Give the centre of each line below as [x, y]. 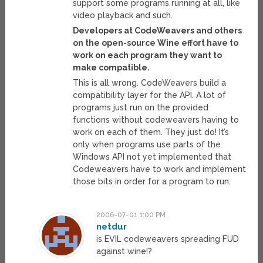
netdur [111, 227]
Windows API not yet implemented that [152, 157]
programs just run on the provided [141, 108]
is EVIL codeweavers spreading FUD [167, 239]
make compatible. [112, 68]
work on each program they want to [148, 55]
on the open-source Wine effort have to [156, 43]
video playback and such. [123, 16]
